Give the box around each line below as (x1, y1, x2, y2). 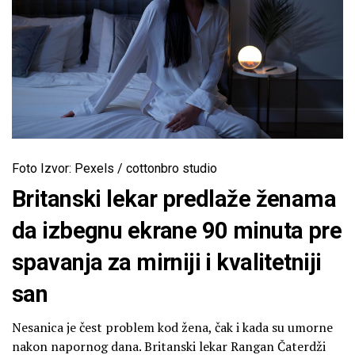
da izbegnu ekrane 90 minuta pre (12, 216, 342, 244)
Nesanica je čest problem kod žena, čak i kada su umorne (12, 318, 333, 336)
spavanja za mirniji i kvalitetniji (12, 248, 322, 276)
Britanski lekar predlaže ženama (12, 185, 337, 212)
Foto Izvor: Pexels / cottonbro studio (12, 160, 217, 176)
